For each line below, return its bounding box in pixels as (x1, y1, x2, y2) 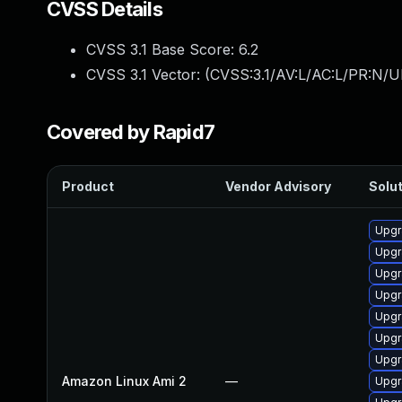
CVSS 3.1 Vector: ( (86, 66, 210, 83)
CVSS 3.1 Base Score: (86, 40, 239, 58)
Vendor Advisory (225, 179, 331, 194)
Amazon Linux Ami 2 (62, 373, 187, 389)
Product (62, 179, 114, 194)
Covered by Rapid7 (47, 120, 215, 144)
